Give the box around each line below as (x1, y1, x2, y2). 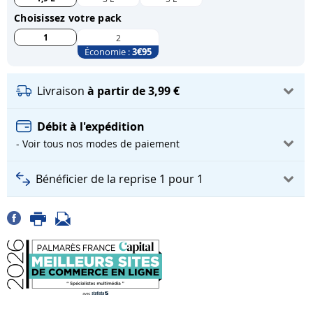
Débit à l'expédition (37, 119, 145, 135)
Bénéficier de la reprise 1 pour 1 (36, 171, 203, 187)
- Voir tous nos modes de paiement (16, 137, 180, 151)
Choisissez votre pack (14, 11, 122, 25)
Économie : (85, 45, 132, 59)
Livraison (37, 83, 87, 99)
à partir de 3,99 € (87, 83, 180, 99)
